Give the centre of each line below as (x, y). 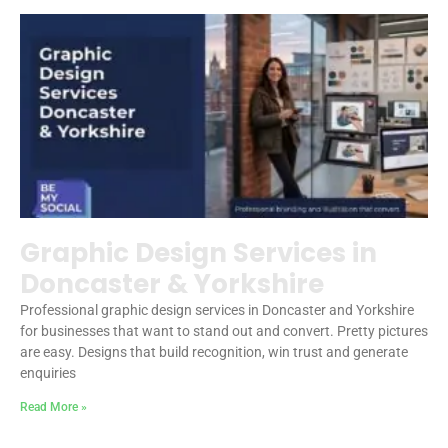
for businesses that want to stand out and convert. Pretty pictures (224, 330)
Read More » (53, 406)
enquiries (48, 372)
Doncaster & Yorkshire (172, 283)
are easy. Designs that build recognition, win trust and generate (214, 351)
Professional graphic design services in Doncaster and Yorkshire (217, 309)
